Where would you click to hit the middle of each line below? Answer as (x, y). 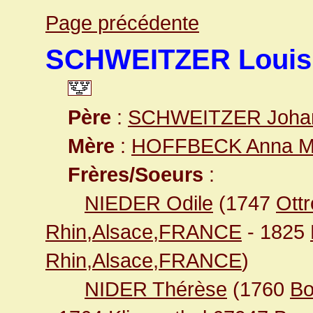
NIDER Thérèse (156, 289)
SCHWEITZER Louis (179, 59)
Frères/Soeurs (136, 174)
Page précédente (122, 23)
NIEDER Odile (149, 203)
